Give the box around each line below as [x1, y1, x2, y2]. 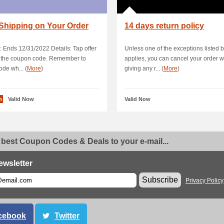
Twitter [54, 211, 79, 220]
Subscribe [142, 175, 178, 184]
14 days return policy [124, 21, 204, 30]
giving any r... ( [124, 65, 163, 72]
